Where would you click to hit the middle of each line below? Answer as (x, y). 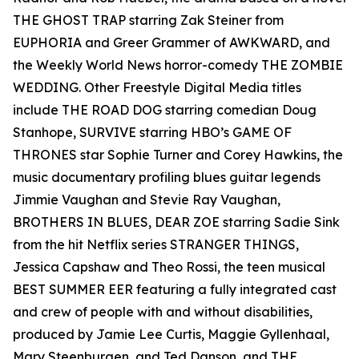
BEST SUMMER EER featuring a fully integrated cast (175, 290)
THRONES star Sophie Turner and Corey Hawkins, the (178, 155)
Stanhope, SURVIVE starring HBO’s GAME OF (152, 133)
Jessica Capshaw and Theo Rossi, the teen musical (169, 267)
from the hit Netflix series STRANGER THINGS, (156, 245)
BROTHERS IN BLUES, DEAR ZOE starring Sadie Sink (176, 222)
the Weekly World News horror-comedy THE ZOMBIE (178, 65)
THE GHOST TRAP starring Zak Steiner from (148, 20)
